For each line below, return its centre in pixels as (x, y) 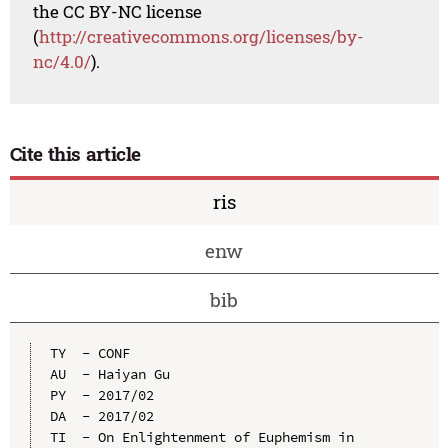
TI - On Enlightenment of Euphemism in (201, 436)
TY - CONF (89, 352)
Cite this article (75, 154)
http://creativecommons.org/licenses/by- (202, 37)
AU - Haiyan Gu (109, 373)
